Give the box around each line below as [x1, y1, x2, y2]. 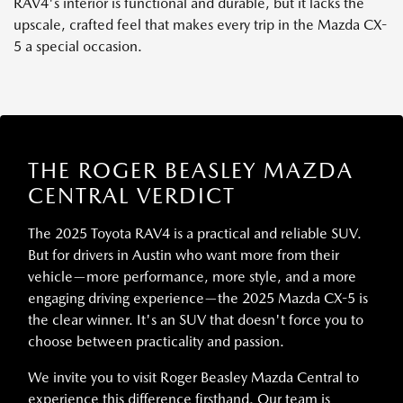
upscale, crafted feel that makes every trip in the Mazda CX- [13, 15, 387, 33]
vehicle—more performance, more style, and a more [28, 267, 356, 285]
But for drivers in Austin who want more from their [28, 246, 339, 264]
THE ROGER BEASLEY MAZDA [28, 157, 354, 184]
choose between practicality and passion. [28, 332, 284, 350]
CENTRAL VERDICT [28, 182, 236, 209]
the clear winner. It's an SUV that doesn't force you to [28, 310, 363, 328]
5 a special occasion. [13, 37, 142, 55]
